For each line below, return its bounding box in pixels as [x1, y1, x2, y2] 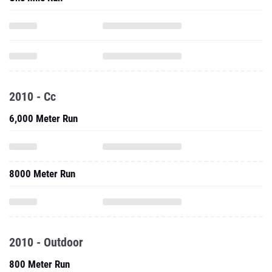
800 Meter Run [9, 258, 70, 270]
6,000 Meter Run [9, 112, 78, 124]
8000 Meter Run [9, 168, 75, 180]
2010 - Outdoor [9, 235, 83, 250]
